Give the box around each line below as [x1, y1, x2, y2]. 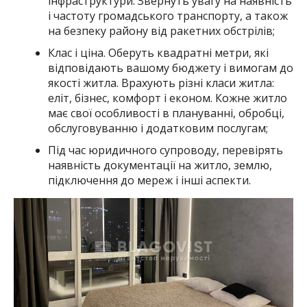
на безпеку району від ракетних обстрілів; [47, 23, 275, 38]
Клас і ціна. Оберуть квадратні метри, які [47, 45, 269, 60]
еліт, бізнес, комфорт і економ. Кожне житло [47, 90, 287, 106]
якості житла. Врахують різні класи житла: [47, 75, 274, 90]
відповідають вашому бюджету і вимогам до [47, 60, 293, 75]
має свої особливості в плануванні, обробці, [47, 105, 284, 121]
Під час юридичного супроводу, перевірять [47, 142, 283, 158]
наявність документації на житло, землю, [47, 157, 272, 173]
